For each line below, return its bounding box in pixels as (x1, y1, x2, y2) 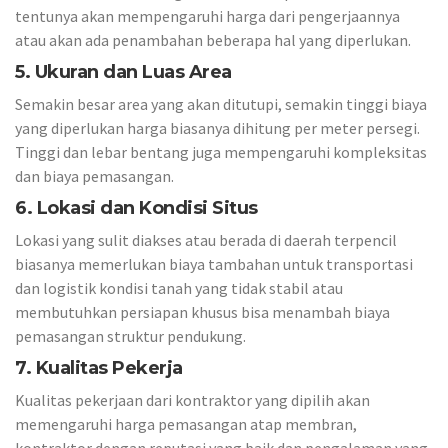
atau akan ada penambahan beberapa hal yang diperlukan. (15, 30, 411, 50)
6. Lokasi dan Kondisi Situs (15, 196, 258, 219)
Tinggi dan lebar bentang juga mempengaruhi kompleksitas (15, 142, 427, 162)
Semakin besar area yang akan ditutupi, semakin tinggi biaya (15, 94, 427, 114)
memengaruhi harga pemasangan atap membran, (15, 414, 357, 434)
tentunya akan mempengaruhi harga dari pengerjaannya (15, 6, 400, 26)
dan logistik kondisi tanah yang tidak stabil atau (15, 278, 343, 298)
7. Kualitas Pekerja (15, 356, 183, 379)
